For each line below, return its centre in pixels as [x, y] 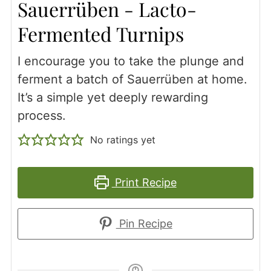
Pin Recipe [144, 223]
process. [41, 115]
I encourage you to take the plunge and [130, 61]
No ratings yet [122, 139]
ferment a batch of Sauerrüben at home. [132, 79]
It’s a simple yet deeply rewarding [113, 97]
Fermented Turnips [100, 33]
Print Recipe [144, 182]
